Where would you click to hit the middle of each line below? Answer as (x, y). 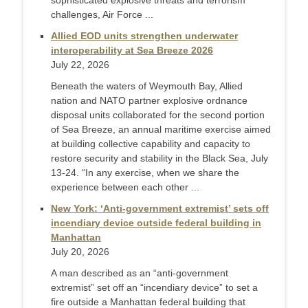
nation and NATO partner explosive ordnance (149, 101)
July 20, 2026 (80, 252)
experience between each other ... (125, 187)
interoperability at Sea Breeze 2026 (132, 51)
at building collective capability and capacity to (151, 144)
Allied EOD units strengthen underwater (144, 36)
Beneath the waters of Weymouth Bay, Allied (147, 86)
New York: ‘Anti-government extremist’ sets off (160, 209)
